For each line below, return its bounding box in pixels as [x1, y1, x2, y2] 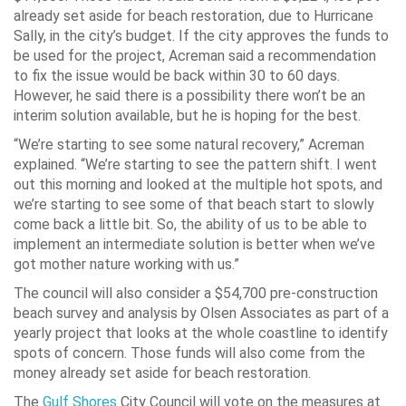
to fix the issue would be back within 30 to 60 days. [14, 67, 340, 85]
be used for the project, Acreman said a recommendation [14, 47, 376, 65]
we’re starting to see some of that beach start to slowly [14, 196, 374, 214]
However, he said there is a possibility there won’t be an [14, 87, 365, 105]
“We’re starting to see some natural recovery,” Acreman [14, 136, 364, 154]
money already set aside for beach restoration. [14, 364, 311, 382]
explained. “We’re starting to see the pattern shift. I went [14, 156, 377, 174]
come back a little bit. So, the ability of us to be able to [14, 216, 367, 234]
